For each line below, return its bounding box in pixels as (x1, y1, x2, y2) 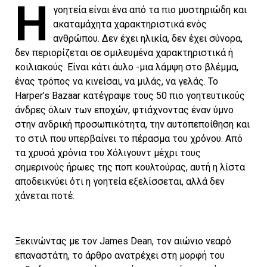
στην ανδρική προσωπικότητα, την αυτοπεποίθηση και (15, 119, 250, 131)
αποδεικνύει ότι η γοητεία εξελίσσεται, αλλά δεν (15, 176, 225, 188)
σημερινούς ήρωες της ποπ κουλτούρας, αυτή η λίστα (15, 162, 245, 173)
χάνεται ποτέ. (15, 190, 74, 202)
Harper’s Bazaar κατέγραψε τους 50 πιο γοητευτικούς (15, 90, 245, 102)
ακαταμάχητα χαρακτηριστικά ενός (53, 18, 207, 30)
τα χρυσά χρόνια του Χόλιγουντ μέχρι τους (15, 147, 201, 159)
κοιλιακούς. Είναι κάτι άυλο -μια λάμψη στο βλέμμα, (15, 61, 238, 73)
